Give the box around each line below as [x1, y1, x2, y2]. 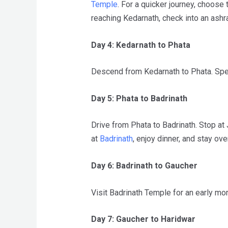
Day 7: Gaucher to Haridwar [91, 214, 195, 224]
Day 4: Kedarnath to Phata [91, 40, 190, 50]
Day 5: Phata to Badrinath [91, 93, 187, 103]
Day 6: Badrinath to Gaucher [91, 160, 197, 170]
